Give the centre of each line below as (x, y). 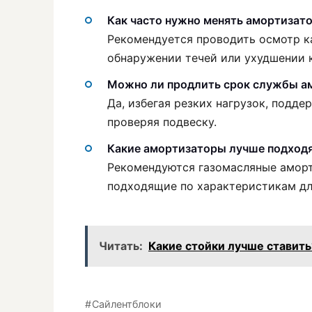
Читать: (121, 246)
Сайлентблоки (127, 304)
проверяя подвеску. (162, 122)
